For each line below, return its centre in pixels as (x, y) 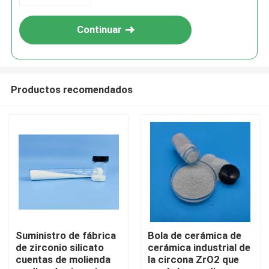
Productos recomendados (71, 89)
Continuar (99, 30)
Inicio (33, 189)
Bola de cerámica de (194, 236)
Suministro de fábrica (66, 236)
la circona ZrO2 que (193, 260)
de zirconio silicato (60, 248)
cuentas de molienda (63, 260)
